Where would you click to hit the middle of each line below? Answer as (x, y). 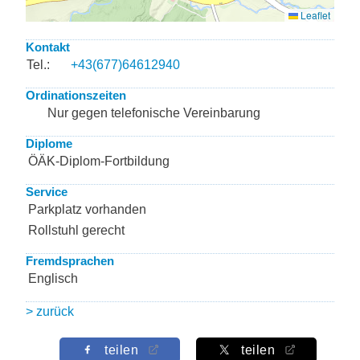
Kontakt (48, 47)
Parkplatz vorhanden (87, 209)
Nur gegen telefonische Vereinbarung (154, 113)
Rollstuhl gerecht (76, 230)
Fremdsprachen (70, 261)
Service (47, 192)
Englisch (53, 278)
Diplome (49, 143)
